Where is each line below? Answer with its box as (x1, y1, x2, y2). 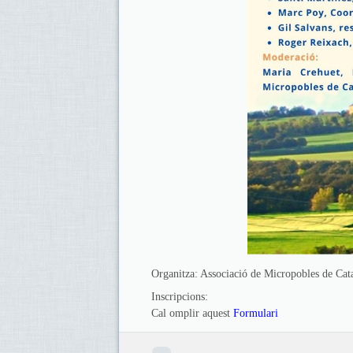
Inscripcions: (151, 291, 208, 303)
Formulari (233, 307, 281, 319)
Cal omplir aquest (151, 307, 233, 319)
